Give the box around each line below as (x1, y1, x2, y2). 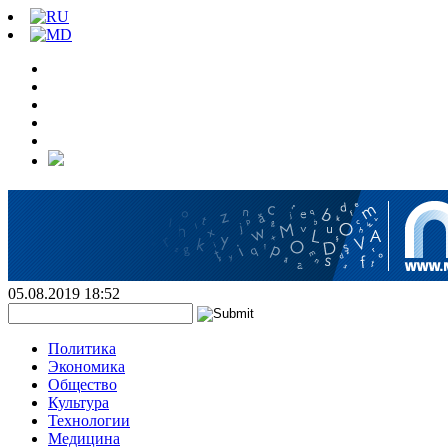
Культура (48, 394, 109, 411)
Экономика (48, 358, 125, 375)
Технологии (48, 412, 130, 429)
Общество (48, 376, 117, 393)
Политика (48, 340, 116, 357)
